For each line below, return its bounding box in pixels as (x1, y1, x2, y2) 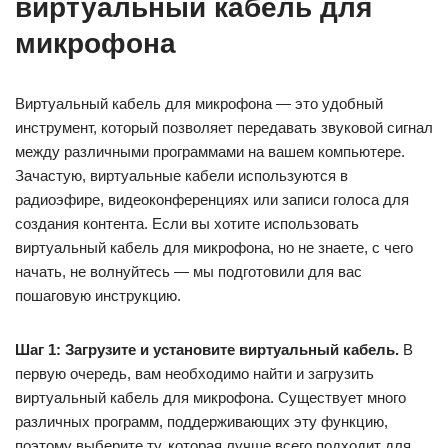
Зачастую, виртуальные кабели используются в (15, 167, 348, 184)
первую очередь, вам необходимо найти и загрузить (15, 365, 374, 382)
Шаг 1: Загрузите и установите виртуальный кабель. (15, 341, 399, 358)
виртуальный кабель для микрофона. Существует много (15, 389, 406, 406)
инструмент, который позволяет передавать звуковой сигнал (15, 119, 433, 136)
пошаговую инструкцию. (15, 287, 181, 304)
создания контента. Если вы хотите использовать (15, 215, 359, 232)
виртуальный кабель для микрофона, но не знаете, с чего (15, 239, 413, 256)
